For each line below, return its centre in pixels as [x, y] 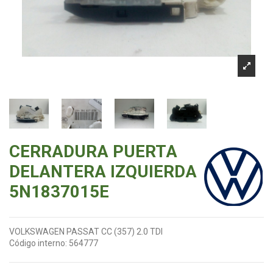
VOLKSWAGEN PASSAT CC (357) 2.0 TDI [86, 232]
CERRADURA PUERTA [93, 151]
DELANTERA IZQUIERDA [103, 172]
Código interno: [38, 243]
